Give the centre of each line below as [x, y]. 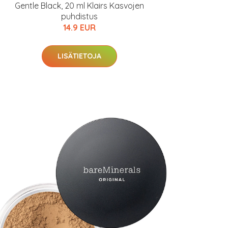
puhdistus [79, 16]
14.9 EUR [79, 27]
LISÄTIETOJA [79, 56]
